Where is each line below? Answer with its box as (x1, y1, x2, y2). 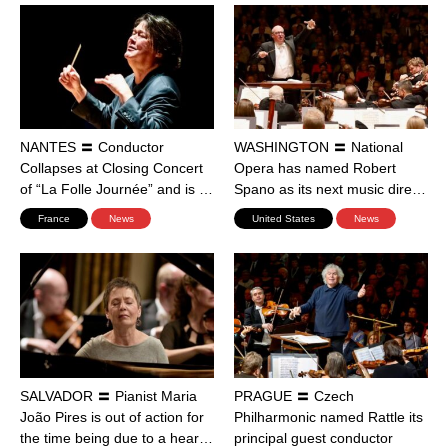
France (28, 213, 80, 225)
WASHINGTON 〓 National (234, 139, 403, 156)
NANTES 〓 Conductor (20, 139, 164, 156)
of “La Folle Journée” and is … (20, 181, 213, 198)
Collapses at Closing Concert (20, 160, 203, 177)
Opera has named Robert (234, 160, 396, 177)
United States (242, 213, 325, 225)
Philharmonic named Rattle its (234, 408, 423, 425)
